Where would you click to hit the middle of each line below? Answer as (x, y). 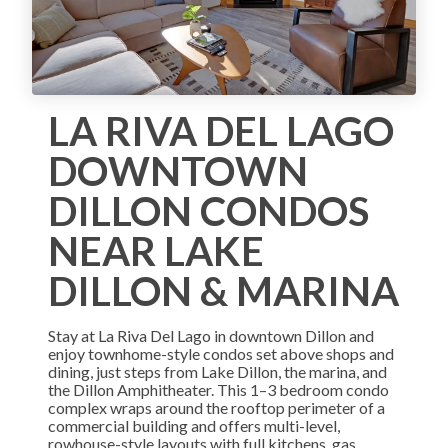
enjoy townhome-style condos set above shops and (221, 353)
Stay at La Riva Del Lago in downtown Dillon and (211, 335)
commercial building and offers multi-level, (194, 425)
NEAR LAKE (156, 250)
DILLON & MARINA (223, 290)
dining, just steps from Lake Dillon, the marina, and (217, 371)
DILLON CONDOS (208, 210)
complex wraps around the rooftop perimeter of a (216, 407)
